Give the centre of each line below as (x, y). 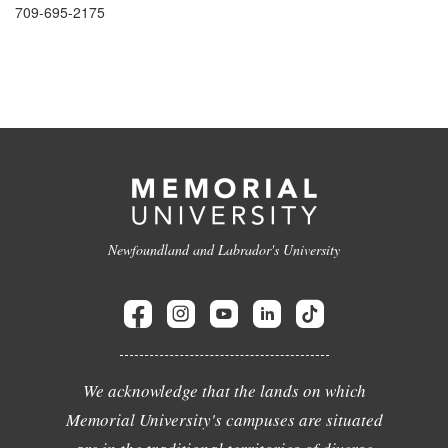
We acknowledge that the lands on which (224, 390)
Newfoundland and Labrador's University (224, 249)
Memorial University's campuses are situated (224, 419)
